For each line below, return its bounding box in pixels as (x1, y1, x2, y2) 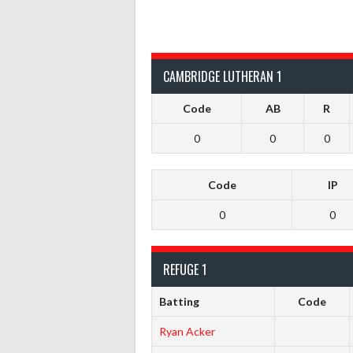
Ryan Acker (158, 324, 215, 338)
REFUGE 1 (163, 259, 206, 279)
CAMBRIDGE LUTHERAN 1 (163, 66, 281, 86)
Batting (158, 294, 199, 308)
